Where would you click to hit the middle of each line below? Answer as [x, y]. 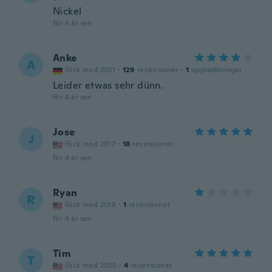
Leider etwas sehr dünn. [108, 85]
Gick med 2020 [91, 265]
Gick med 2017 [90, 144]
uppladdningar [217, 70]
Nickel [67, 11]
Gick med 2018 [91, 205]
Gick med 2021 [90, 70]
